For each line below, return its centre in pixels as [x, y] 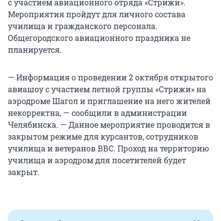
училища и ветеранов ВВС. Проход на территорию [109, 148]
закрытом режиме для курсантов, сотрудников [103, 137]
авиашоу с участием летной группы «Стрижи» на [107, 89]
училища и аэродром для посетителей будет [97, 160]
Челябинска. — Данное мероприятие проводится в [109, 125]
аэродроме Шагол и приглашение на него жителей [109, 101]
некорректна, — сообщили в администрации [97, 113]
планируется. [35, 50]
